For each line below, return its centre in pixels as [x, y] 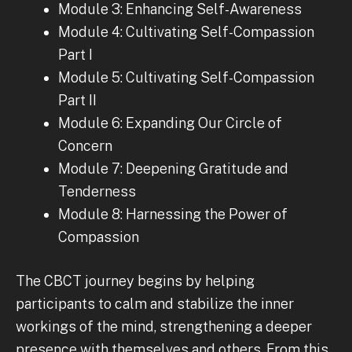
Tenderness [97, 192]
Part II [77, 101]
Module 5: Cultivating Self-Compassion [186, 78]
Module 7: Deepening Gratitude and [173, 169]
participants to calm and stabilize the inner [155, 304]
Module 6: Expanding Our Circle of [170, 123]
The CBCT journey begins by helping [135, 281]
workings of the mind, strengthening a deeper [164, 327]
